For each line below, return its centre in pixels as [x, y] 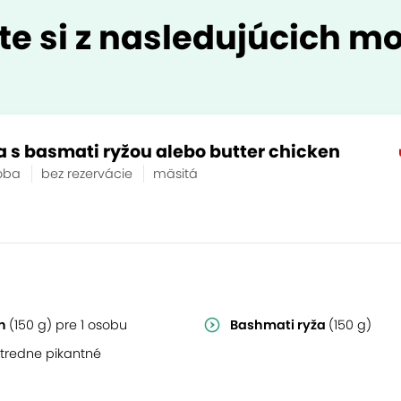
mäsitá [175, 174]
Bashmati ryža [279, 325]
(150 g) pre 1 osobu [68, 325]
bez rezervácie [89, 174]
